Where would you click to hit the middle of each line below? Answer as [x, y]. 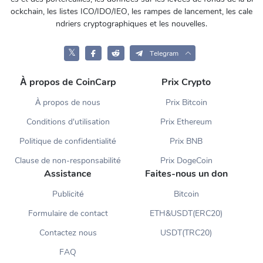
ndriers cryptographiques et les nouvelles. [131, 24]
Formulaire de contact [68, 214]
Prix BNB [186, 141]
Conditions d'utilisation [68, 122]
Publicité [68, 194]
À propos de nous [68, 103]
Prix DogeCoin [186, 161]
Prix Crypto [186, 82]
